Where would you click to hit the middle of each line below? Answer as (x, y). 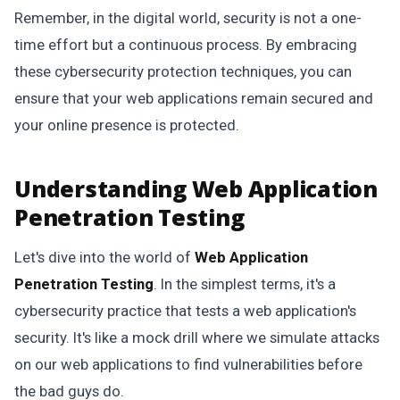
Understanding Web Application (196, 188)
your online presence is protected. (127, 125)
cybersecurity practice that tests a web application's (185, 311)
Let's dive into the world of (104, 257)
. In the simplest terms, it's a (245, 284)
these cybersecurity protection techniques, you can (183, 71)
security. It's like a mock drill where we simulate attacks (197, 337)
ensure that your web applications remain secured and (194, 98)
